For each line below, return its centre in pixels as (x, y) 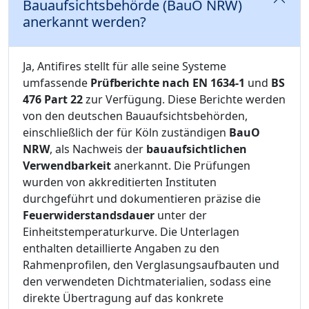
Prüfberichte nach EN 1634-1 (168, 83)
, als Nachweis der (98, 149)
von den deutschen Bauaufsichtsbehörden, (135, 116)
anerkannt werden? (84, 22)
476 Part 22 (53, 100)
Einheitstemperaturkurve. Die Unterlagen (131, 232)
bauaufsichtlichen (197, 149)
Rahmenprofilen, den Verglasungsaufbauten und (151, 265)
